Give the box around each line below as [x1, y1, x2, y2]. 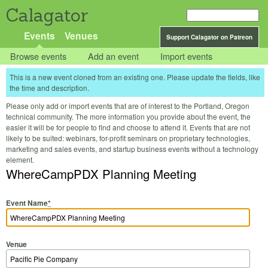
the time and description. [10, 83, 89, 93]
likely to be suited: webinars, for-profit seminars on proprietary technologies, [6, 133, 250, 144]
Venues [64, 29, 98, 42]
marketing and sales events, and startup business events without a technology [6, 144, 258, 154]
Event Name [6, 197, 48, 208]
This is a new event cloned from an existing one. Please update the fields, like [10, 72, 260, 83]
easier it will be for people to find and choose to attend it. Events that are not [6, 122, 250, 133]
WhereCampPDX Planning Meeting [6, 165, 196, 183]
